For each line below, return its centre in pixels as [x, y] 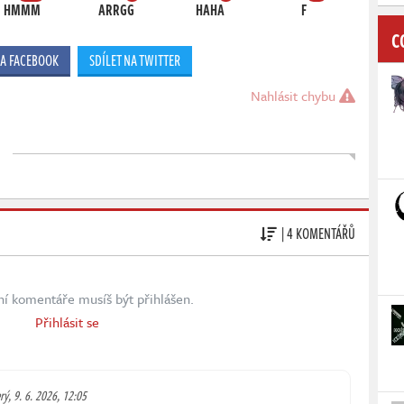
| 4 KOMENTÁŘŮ [318, 233]
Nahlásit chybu [295, 96]
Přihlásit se [67, 322]
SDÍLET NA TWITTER [134, 61]
